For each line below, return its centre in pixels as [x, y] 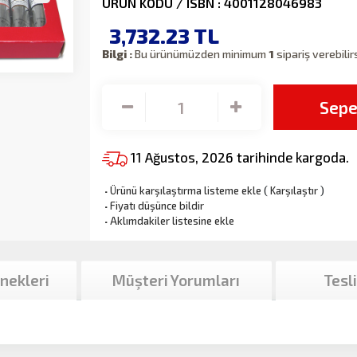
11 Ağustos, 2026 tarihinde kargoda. [239, 157]
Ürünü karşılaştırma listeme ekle [185, 191]
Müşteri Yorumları [177, 280]
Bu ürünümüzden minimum [200, 54]
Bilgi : [117, 54]
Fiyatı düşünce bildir [157, 206]
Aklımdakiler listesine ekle [172, 221]
